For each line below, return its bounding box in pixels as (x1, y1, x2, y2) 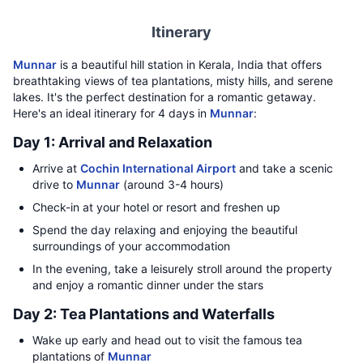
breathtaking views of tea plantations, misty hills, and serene (13, 74, 333, 88)
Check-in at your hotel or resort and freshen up (32, 200, 280, 214)
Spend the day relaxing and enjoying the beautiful (32, 223, 297, 237)
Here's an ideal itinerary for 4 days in (13, 106, 210, 120)
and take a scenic (236, 161, 333, 175)
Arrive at (32, 161, 80, 175)
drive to (32, 177, 76, 191)
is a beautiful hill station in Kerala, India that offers (57, 58, 322, 71)
